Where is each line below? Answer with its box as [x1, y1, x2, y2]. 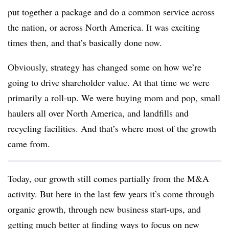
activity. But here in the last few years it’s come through [8, 188, 214, 200]
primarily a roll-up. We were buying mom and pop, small [8, 91, 220, 104]
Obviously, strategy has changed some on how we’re [8, 61, 201, 73]
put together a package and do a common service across [8, 6, 215, 18]
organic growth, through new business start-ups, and [8, 203, 201, 215]
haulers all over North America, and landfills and [8, 107, 189, 119]
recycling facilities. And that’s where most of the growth [8, 122, 216, 134]
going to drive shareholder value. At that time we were [8, 76, 210, 88]
